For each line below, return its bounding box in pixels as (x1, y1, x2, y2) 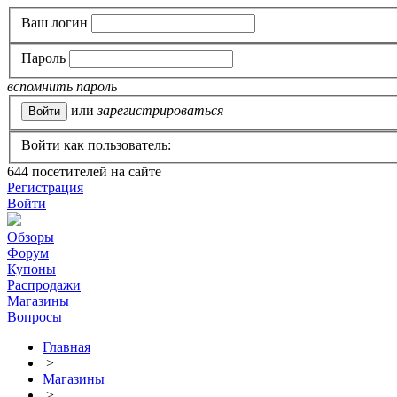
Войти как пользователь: (21, 137, 171, 153)
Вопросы (7, 309, 62, 325)
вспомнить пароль (7, 79, 117, 95)
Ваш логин (21, 14, 88, 30)
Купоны (7, 261, 56, 277)
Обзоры (7, 230, 54, 245)
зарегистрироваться (97, 102, 223, 118)
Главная (43, 339, 90, 355)
